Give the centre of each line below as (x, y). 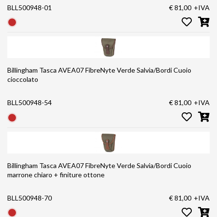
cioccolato (23, 79)
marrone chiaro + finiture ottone (56, 174)
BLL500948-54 (30, 103)
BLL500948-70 (30, 198)
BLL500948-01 (30, 8)
